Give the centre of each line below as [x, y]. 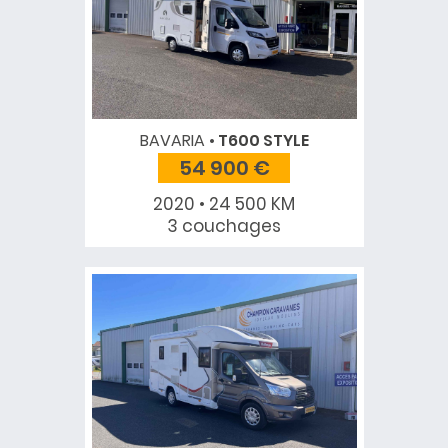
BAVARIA [172, 141]
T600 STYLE [261, 141]
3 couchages [224, 226]
